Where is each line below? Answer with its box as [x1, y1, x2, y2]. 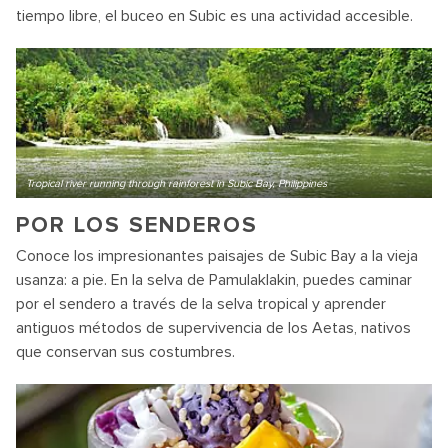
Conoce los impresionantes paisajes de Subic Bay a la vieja [16, 246, 418, 266]
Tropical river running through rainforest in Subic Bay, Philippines [26, 177, 327, 190]
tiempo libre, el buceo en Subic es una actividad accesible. [16, 6, 413, 26]
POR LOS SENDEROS [16, 212, 258, 239]
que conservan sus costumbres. [16, 342, 235, 362]
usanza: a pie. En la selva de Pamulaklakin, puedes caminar [16, 270, 412, 290]
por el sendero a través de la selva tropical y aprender [16, 294, 386, 314]
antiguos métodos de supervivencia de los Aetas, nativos [16, 318, 411, 338]
